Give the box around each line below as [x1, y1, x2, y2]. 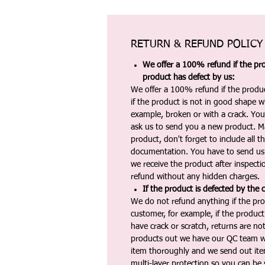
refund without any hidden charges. [131, 173, 260, 181]
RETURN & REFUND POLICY [131, 39, 263, 50]
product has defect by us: [143, 73, 235, 82]
